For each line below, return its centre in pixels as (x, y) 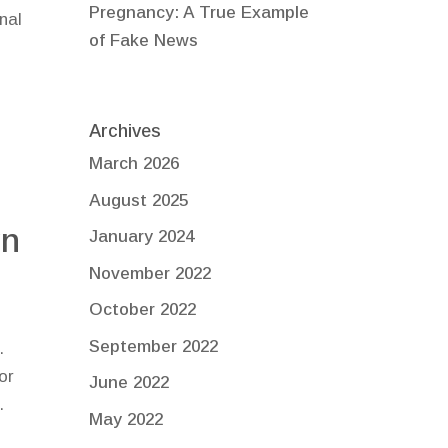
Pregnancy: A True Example (199, 12)
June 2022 (129, 383)
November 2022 (150, 273)
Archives (125, 131)
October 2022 (143, 310)
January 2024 (142, 237)
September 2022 (154, 346)
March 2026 (134, 164)
